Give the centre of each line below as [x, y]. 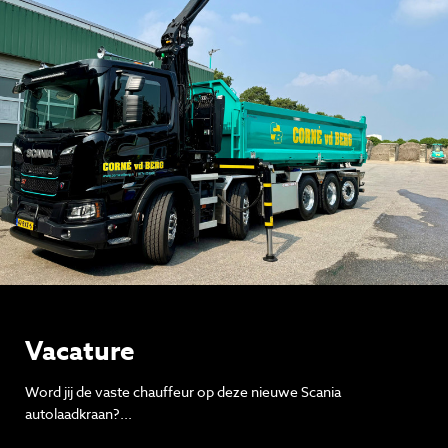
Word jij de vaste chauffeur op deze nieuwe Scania [183, 391]
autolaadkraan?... [78, 413]
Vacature [80, 350]
